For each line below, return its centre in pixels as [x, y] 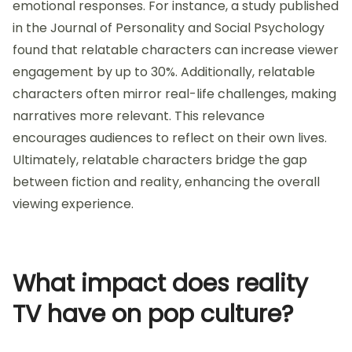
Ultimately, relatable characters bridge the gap [160, 160]
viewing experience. [73, 204]
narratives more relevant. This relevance [139, 116]
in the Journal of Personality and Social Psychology [169, 28]
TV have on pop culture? [153, 315]
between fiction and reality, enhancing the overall [166, 182]
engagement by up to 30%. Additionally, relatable [164, 72]
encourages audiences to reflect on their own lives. [170, 138]
